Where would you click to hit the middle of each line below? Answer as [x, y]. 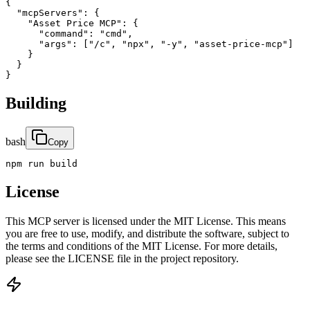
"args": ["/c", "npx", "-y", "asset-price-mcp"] [149, 44]
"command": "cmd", [69, 34]
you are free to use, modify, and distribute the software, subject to [147, 233]
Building [36, 103]
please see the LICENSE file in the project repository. [122, 258]
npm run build [42, 164]
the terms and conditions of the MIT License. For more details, [142, 246]
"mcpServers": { [53, 13]
